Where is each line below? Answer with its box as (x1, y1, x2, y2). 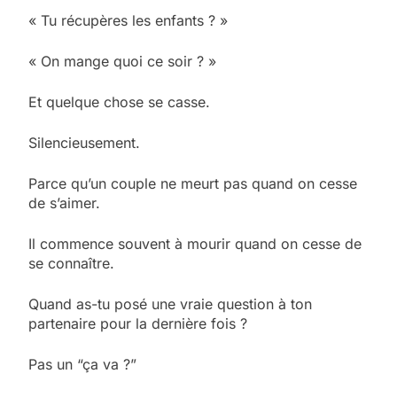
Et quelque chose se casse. (28, 92, 210, 111)
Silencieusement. (28, 133, 140, 152)
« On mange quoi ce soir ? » (28, 51, 216, 70)
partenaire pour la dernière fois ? (28, 314, 247, 332)
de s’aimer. (28, 193, 100, 212)
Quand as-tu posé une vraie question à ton (28, 294, 312, 313)
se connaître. (28, 253, 114, 272)
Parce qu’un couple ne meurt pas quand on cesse (28, 174, 357, 192)
